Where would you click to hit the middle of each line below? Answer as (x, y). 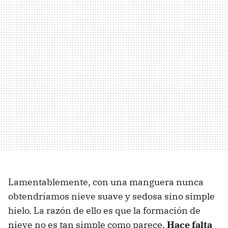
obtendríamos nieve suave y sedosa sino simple (111, 196)
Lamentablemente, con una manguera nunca (106, 182)
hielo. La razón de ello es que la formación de (104, 210)
